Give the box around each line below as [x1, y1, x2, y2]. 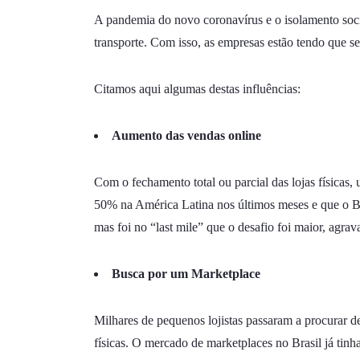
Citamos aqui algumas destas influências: [94, 81, 301, 96]
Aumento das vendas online [112, 128, 261, 142]
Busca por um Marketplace [112, 266, 260, 280]
